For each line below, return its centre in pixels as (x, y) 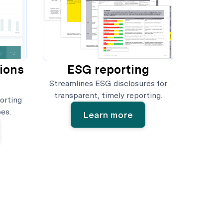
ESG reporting (108, 69)
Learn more (108, 114)
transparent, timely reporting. (108, 95)
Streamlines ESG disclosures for (108, 83)
